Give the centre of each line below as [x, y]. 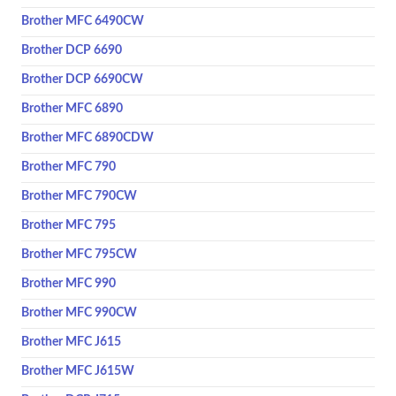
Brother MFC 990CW [79, 313]
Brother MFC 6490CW [83, 21]
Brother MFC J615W [78, 371]
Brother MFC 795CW [79, 255]
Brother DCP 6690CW [82, 80]
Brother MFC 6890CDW [88, 138]
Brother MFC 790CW [79, 196]
